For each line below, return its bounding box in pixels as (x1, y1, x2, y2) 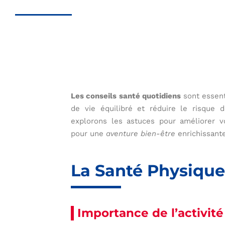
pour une (71, 129, 106, 139)
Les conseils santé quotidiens (71, 91, 181, 101)
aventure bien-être (106, 129, 176, 139)
